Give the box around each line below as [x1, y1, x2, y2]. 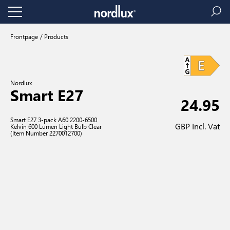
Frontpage [10, 32, 38, 41]
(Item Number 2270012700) [10, 129, 82, 137]
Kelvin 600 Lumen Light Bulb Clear [10, 122, 102, 130]
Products [43, 32, 68, 41]
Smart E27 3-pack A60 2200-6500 [10, 116, 97, 124]
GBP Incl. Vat [175, 121, 220, 131]
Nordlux [10, 79, 32, 87]
